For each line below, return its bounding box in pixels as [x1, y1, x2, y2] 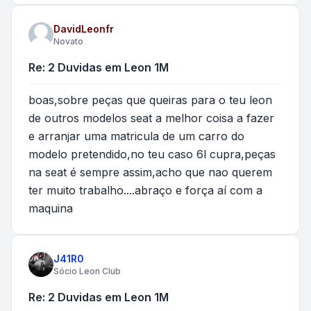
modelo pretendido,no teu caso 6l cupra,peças [28, 146, 276, 161]
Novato [53, 35, 83, 47]
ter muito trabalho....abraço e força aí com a [28, 183, 262, 197]
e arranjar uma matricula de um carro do [28, 128, 244, 143]
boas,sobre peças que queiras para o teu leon [28, 92, 272, 107]
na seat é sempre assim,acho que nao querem [28, 165, 272, 179]
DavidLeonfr [53, 22, 114, 35]
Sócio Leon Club [53, 265, 121, 276]
